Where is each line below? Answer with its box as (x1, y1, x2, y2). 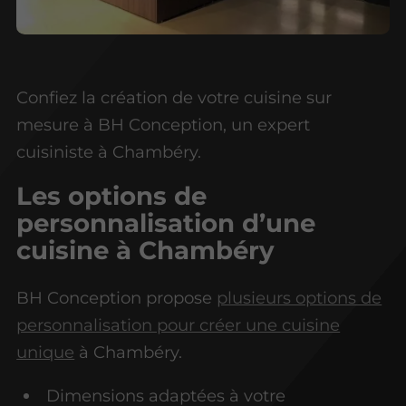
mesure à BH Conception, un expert (16, 113, 311, 135)
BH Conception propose (16, 286, 217, 308)
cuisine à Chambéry (16, 234, 275, 266)
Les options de (16, 179, 208, 211)
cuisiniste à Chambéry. (16, 140, 202, 162)
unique (16, 341, 75, 362)
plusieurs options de (217, 286, 382, 308)
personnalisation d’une (16, 207, 316, 238)
